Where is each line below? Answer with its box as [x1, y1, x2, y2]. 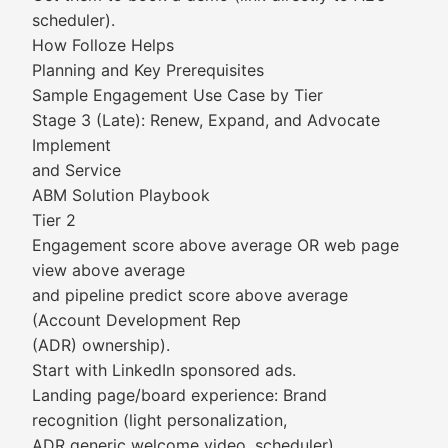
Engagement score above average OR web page [32, 235, 399, 255]
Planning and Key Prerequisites [32, 60, 264, 80]
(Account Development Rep [32, 310, 241, 330]
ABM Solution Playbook [32, 185, 210, 205]
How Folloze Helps [32, 35, 174, 55]
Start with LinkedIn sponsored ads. [32, 360, 296, 380]
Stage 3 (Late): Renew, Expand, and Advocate [32, 110, 380, 130]
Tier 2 [32, 210, 76, 230]
